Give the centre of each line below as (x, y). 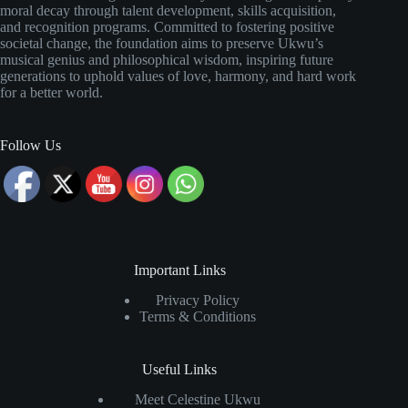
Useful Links (180, 370)
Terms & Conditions (198, 317)
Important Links (179, 270)
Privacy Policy (198, 301)
